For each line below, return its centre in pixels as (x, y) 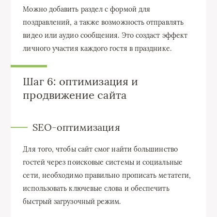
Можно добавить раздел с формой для (87, 9)
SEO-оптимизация (76, 127)
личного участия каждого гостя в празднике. (97, 48)
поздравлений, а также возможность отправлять (103, 22)
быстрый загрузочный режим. (72, 201)
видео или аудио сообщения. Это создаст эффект (105, 35)
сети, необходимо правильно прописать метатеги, (107, 175)
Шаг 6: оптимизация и (81, 81)
